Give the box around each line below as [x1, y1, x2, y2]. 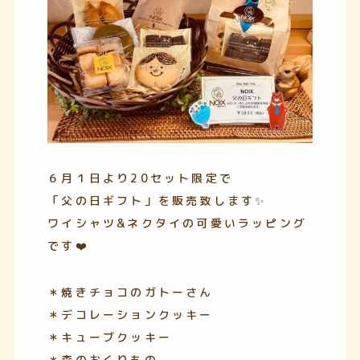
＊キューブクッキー [47, 329, 172, 345]
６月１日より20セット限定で [47, 170, 233, 186]
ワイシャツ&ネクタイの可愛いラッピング [47, 215, 307, 231]
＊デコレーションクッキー [47, 306, 214, 322]
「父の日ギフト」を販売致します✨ [47, 192, 268, 208]
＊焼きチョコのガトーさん [47, 284, 214, 300]
